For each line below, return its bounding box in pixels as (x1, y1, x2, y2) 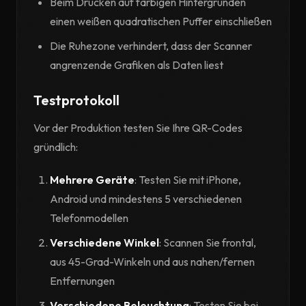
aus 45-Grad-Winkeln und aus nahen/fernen (50, 255, 255, 269)
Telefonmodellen (50, 211, 128, 225)
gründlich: (33, 140, 78, 154)
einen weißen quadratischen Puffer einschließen (50, 14, 272, 29)
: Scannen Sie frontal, (159, 236, 256, 250)
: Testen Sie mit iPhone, (135, 173, 241, 187)
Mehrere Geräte (50, 173, 135, 187)
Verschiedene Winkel (50, 236, 159, 250)
